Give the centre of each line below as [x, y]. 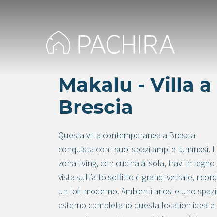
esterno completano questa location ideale [136, 205]
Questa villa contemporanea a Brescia [127, 135]
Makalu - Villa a [135, 86]
